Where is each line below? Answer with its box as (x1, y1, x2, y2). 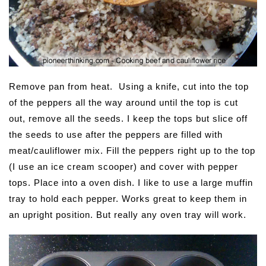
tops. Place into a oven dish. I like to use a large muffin (9, 177, 253, 188)
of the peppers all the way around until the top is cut (9, 97, 238, 107)
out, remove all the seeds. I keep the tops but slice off (9, 113, 248, 123)
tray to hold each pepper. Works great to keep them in (9, 193, 247, 204)
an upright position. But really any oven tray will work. (9, 209, 246, 220)
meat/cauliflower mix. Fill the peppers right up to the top (9, 145, 255, 156)
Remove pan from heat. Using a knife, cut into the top (9, 81, 249, 91)
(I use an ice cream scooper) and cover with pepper (9, 161, 238, 172)
